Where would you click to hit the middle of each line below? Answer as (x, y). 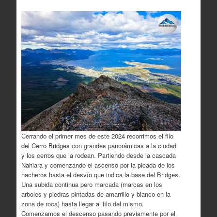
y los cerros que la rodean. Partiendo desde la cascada (98, 155)
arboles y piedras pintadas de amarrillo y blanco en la (96, 194)
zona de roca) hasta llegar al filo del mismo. (82, 203)
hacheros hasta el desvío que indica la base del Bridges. (101, 174)
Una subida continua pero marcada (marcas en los (92, 184)
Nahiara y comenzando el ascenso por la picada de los (98, 165)
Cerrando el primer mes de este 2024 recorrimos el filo (97, 136)
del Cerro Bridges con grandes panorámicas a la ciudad (99, 145)
